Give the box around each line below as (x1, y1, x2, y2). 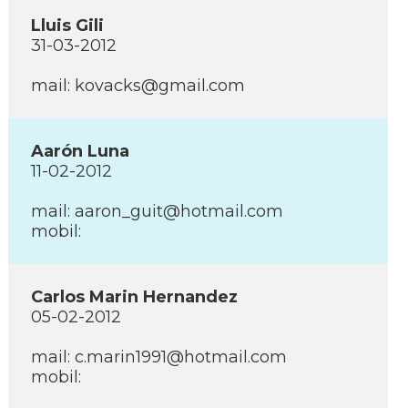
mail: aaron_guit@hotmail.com (31, 201, 283, 221)
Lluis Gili (31, 15, 104, 36)
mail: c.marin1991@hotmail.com (31, 347, 287, 367)
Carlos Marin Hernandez (31, 287, 238, 307)
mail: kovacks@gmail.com (31, 76, 245, 96)
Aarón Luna (31, 141, 129, 161)
